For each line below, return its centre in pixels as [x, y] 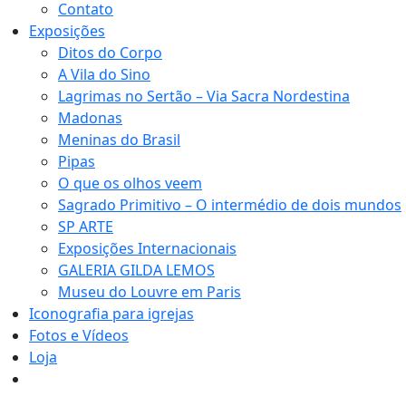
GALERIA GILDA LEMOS [136, 270]
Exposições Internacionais [147, 248]
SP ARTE [86, 227]
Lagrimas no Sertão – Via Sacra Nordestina [204, 96]
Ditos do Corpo [110, 53]
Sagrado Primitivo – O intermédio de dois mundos [230, 205]
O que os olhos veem [130, 183]
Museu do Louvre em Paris [150, 292]
